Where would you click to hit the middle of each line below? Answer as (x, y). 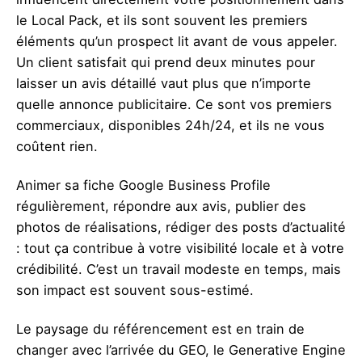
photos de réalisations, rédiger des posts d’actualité (181, 227)
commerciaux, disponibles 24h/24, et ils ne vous (170, 125)
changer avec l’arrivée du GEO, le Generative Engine (181, 350)
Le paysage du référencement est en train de (160, 329)
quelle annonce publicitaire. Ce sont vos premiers (174, 104)
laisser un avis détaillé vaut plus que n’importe (164, 83)
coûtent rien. (57, 146)
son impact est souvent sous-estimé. (135, 290)
